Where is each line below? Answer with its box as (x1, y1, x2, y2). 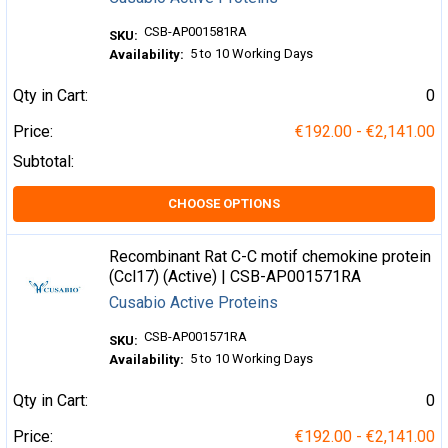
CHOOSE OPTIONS (168, 195, 280, 211)
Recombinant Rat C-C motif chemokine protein (109, 246, 432, 266)
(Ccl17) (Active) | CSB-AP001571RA (109, 266, 362, 286)
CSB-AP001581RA (144, 23, 248, 39)
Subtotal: (13, 151, 74, 171)
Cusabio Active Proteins (109, 292, 279, 312)
